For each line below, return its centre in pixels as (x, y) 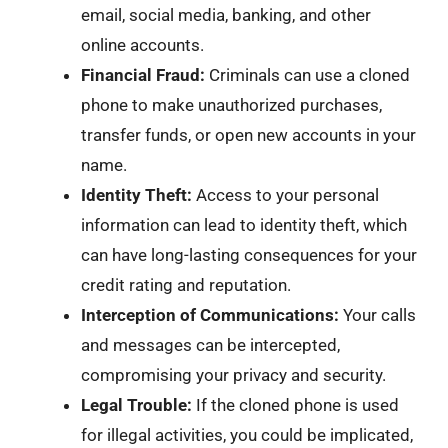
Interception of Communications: (210, 314)
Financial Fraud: (143, 74)
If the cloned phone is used (295, 404)
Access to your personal (285, 194)
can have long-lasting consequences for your (249, 254)
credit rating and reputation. (186, 284)
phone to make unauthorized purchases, (231, 104)
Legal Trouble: (136, 404)
